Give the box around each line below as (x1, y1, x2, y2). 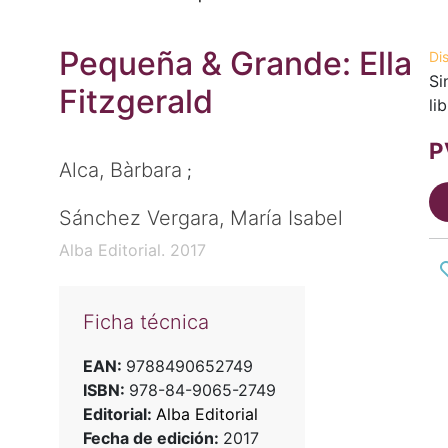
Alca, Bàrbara (58, 158, 182, 183)
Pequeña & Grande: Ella (58, 44, 412, 83)
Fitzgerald (58, 82, 213, 121)
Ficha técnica (82, 310, 209, 335)
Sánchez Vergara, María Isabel (58, 206, 343, 231)
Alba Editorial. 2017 (58, 240, 206, 261)
